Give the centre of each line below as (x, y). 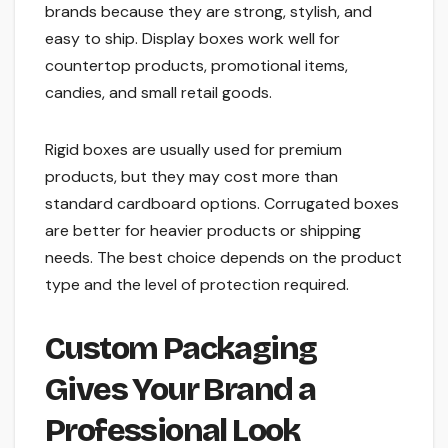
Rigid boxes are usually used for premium (193, 150)
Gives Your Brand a (180, 390)
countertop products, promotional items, (196, 66)
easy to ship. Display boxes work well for (192, 39)
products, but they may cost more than (191, 177)
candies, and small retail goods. (158, 93)
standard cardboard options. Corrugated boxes (222, 204)
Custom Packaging (181, 349)
